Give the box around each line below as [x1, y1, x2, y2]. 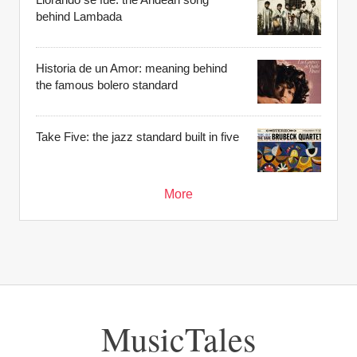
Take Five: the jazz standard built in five [36, 130, 239, 144]
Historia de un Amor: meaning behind [36, 61, 227, 76]
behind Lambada [36, 10, 122, 24]
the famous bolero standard [36, 78, 178, 92]
